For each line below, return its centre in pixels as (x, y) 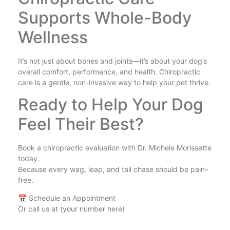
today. (29, 158)
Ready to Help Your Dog (111, 104)
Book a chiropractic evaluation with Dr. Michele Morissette (115, 147)
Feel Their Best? (81, 124)
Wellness (53, 37)
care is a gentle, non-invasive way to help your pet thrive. (114, 82)
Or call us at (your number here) (71, 209)
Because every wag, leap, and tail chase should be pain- (113, 169)
